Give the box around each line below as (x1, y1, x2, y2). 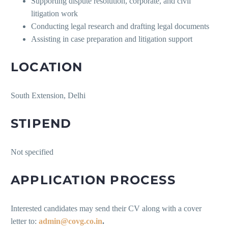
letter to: (11, 217, 39, 226)
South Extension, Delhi (11, 91, 85, 100)
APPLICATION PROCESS (11, 173, 176, 188)
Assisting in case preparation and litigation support (31, 35, 192, 44)
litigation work (31, 9, 78, 18)
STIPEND (11, 116, 72, 131)
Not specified (11, 148, 53, 157)
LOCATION (11, 60, 83, 75)
